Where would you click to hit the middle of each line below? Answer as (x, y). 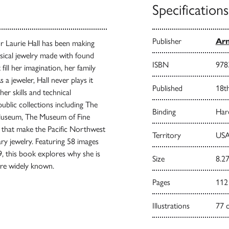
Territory (166, 135)
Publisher (167, 41)
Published (167, 88)
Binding (164, 111)
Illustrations (171, 205)
